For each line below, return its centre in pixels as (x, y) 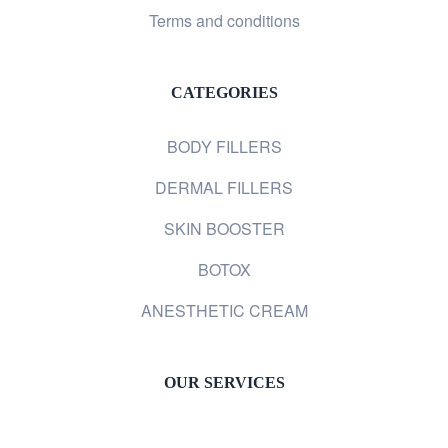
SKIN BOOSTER (224, 229)
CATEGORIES (224, 93)
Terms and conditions (224, 21)
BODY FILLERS (224, 147)
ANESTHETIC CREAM (224, 311)
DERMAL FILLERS (224, 188)
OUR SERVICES (224, 383)
